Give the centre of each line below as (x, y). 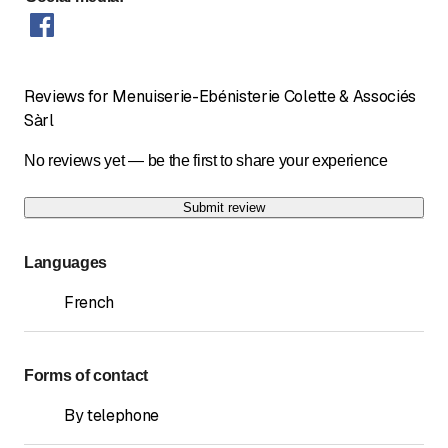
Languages (66, 262)
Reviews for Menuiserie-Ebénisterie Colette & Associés (220, 96)
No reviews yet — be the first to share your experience (206, 160)
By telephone (112, 415)
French (89, 302)
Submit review (224, 207)
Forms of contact (86, 375)
